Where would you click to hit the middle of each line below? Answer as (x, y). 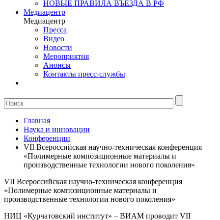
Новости (58, 47)
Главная (37, 121)
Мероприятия (66, 56)
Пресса (55, 30)
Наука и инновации (57, 129)
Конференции (47, 138)
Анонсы (57, 65)
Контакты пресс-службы (84, 74)
